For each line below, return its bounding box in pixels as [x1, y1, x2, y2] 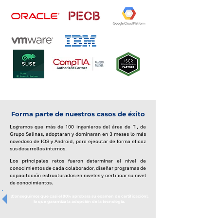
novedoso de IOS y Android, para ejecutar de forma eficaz [10, 138, 146, 145]
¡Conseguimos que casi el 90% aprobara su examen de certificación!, [10, 194, 148, 199]
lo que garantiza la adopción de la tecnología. [34, 199, 125, 204]
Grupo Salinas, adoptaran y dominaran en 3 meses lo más [10, 131, 146, 137]
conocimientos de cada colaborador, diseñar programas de [10, 165, 146, 171]
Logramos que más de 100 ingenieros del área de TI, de [10, 124, 146, 130]
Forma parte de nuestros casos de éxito [11, 110, 145, 118]
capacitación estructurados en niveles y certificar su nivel [10, 172, 146, 179]
